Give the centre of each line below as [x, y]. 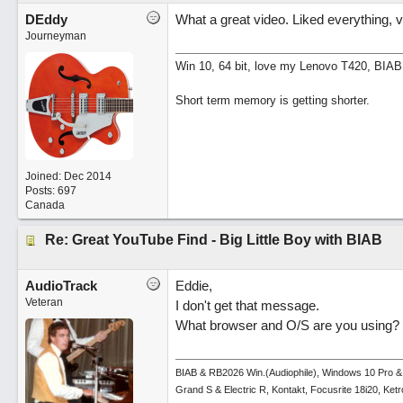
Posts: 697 [50, 191]
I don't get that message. [247, 305]
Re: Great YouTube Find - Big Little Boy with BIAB [213, 240]
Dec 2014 [87, 176]
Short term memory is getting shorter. [272, 100]
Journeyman [55, 36]
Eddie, [193, 286]
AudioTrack [61, 286]
